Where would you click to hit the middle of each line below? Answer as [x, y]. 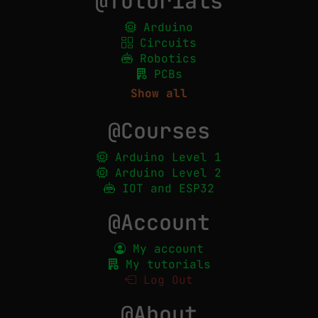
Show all [159, 93]
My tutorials [165, 264]
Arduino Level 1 [165, 157]
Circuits [165, 43]
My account [165, 249]
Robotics [165, 59]
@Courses [159, 131]
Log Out [165, 280]
